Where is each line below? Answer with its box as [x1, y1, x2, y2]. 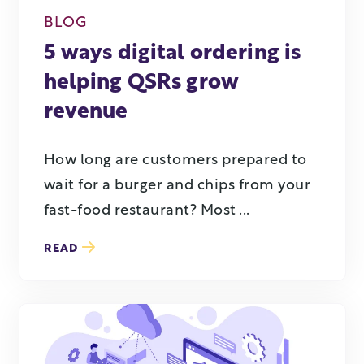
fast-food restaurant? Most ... [43, 203, 250, 219]
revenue [43, 102, 128, 124]
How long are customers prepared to [43, 153, 307, 169]
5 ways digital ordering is [43, 43, 301, 66]
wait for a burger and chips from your [43, 178, 310, 194]
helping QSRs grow [43, 72, 240, 95]
